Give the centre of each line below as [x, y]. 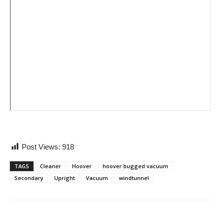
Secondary [29, 178]
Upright [65, 178]
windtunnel [134, 178]
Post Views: [42, 147]
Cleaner [51, 166]
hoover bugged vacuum [135, 166]
